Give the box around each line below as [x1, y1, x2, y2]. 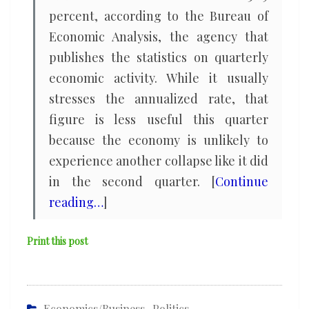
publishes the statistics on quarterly [49, 49, 268, 66]
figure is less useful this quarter [49, 111, 268, 128]
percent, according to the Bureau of [49, 8, 268, 24]
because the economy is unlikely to [49, 132, 268, 148]
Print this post [27, 235, 88, 248]
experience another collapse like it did [49, 152, 268, 169]
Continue [215, 173, 268, 190]
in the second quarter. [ [49, 173, 215, 190]
